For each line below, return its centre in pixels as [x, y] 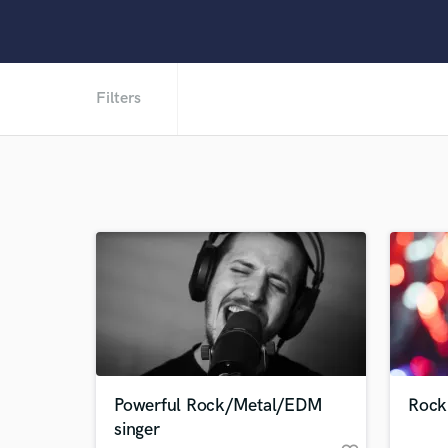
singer [137, 429]
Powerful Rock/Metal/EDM [218, 405]
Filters [118, 98]
